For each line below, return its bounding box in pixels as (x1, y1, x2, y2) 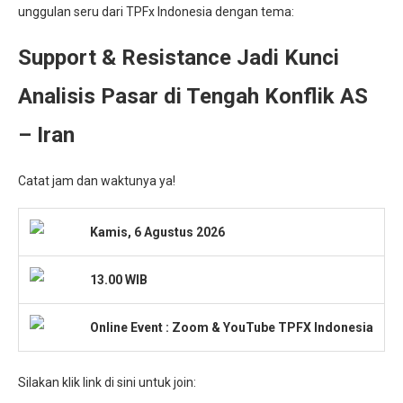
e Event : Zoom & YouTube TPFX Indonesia (121, 320, 373, 336)
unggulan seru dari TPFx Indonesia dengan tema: (18, 4, 294, 20)
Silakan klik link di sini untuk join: (18, 375, 196, 390)
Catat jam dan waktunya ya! (18, 174, 175, 189)
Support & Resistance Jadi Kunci (18, 45, 339, 71)
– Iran (18, 122, 75, 148)
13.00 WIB (85, 273, 148, 288)
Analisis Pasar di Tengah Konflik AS (18, 84, 368, 110)
